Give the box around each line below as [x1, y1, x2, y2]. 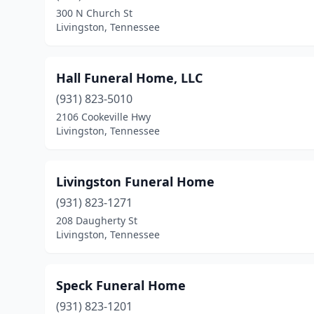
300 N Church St [56, 6, 132, 20]
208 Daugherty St [56, 214, 137, 227]
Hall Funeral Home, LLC [56, 69, 203, 86]
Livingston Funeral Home [56, 173, 214, 190]
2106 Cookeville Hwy [56, 110, 151, 123]
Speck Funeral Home [56, 277, 186, 294]
